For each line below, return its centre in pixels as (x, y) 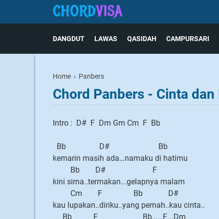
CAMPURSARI (188, 39)
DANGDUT (69, 39)
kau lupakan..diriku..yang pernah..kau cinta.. (129, 205)
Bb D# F (105, 170)
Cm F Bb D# (116, 193)
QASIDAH (142, 39)
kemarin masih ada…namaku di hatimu (120, 158)
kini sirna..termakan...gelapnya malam (119, 182)
